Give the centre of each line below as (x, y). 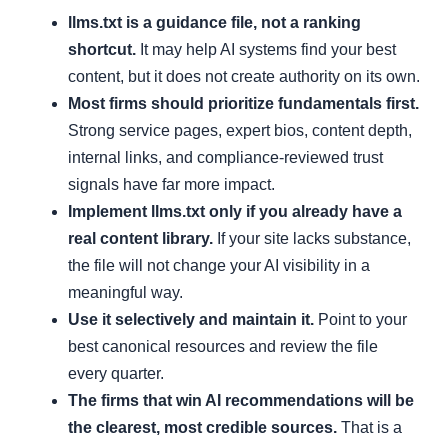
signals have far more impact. (171, 184)
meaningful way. (125, 292)
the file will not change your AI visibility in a (219, 265)
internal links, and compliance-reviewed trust (225, 157)
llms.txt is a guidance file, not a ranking (214, 22)
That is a (369, 427)
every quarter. (116, 373)
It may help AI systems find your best (266, 49)
